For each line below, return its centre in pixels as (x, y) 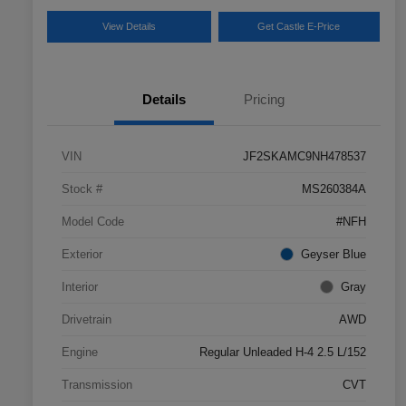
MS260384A (334, 188)
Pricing (264, 99)
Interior (80, 286)
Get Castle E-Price (299, 26)
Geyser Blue (333, 254)
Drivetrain (87, 319)
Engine (80, 352)
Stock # (82, 188)
